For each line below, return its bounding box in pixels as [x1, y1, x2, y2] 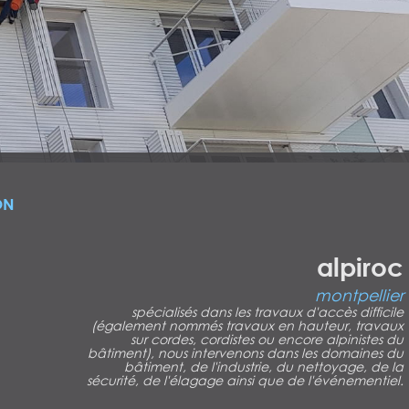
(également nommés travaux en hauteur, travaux [91, 316, 404, 334]
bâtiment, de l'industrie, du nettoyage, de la [124, 357, 404, 375]
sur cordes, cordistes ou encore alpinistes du [131, 330, 404, 348]
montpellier [315, 284, 404, 305]
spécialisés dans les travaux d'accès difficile [131, 302, 404, 320]
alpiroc [317, 250, 404, 282]
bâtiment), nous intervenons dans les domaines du [88, 343, 404, 362]
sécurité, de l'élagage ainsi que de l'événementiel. [87, 371, 404, 389]
